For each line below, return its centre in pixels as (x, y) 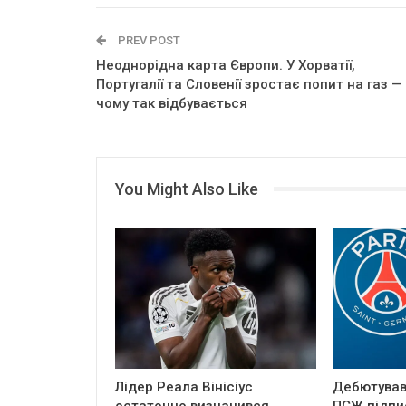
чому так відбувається (172, 103)
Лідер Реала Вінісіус (184, 387)
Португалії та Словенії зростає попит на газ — (249, 84)
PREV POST (148, 40)
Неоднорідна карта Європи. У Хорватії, (226, 65)
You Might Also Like (187, 188)
